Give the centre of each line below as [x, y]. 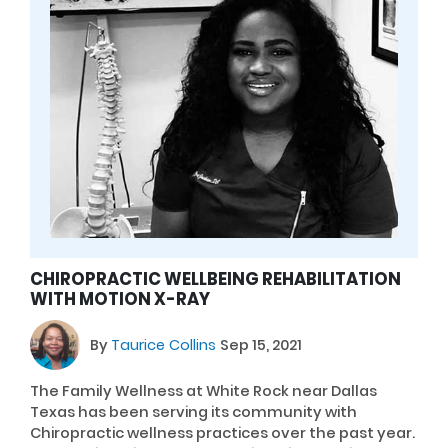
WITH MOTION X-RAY [120, 299]
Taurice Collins [165, 344]
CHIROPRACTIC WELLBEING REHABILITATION [215, 279]
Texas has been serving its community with [193, 412]
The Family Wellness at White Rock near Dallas [203, 391]
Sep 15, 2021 [261, 344]
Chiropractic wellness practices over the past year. [222, 433]
